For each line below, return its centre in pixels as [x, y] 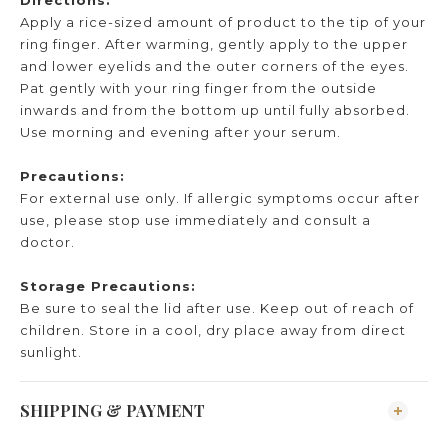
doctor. [47, 241]
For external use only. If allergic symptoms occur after [220, 197]
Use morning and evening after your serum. [180, 131]
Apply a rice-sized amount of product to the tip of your [223, 21]
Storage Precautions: [108, 285]
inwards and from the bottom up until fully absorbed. [215, 109]
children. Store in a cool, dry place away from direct [213, 329]
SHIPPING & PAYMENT [112, 410]
